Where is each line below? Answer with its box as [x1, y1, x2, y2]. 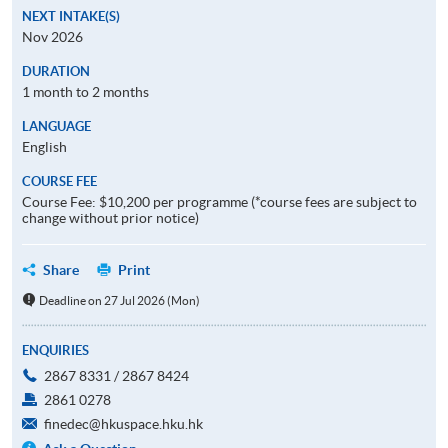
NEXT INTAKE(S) [22, 8, 120, 24]
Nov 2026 [22, 28, 83, 45]
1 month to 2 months [22, 83, 149, 100]
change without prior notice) [22, 209, 199, 226]
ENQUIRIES [22, 342, 89, 358]
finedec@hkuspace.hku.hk [44, 415, 203, 432]
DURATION [22, 63, 90, 79]
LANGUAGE [22, 118, 91, 134]
